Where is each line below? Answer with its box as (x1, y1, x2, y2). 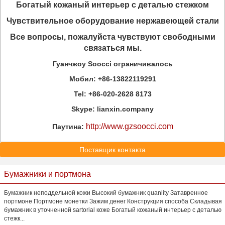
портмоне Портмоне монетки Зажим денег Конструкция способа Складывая (4, 198, 222, 205)
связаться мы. (83, 44, 142, 52)
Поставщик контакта (79, 146, 146, 154)
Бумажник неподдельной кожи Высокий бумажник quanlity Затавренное (4, 189, 208, 196)
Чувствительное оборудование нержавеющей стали (6, 17, 219, 25)
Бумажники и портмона (4, 170, 91, 178)
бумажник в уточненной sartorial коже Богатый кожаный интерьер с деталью (4, 206, 221, 213)
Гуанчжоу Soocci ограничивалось (52, 60, 173, 68)
